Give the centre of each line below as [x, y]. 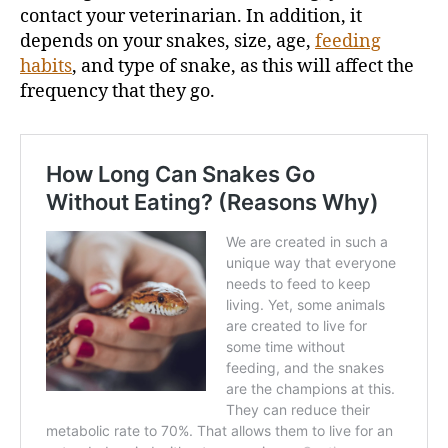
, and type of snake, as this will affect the [243, 66]
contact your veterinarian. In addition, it [191, 16]
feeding [348, 41]
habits [46, 66]
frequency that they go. [117, 91]
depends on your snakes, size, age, [167, 41]
